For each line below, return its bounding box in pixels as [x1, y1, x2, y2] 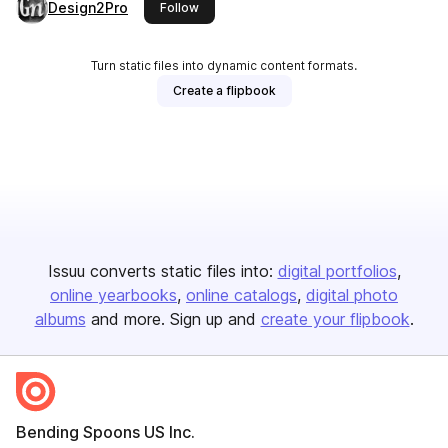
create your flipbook [260, 309, 410, 329]
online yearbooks [50, 285, 177, 305]
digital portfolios [277, 261, 397, 281]
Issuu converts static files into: [47, 261, 273, 281]
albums [34, 309, 86, 329]
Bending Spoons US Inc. [16, 422, 195, 442]
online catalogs [186, 285, 297, 305]
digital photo [306, 285, 398, 305]
